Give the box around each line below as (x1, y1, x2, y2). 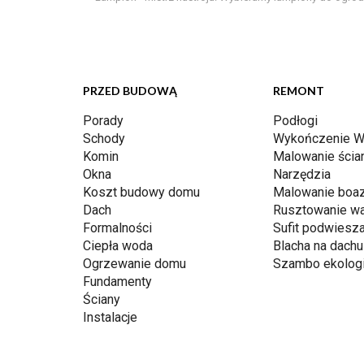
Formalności (83, 220, 152, 236)
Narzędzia (273, 167, 331, 182)
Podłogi (273, 113, 318, 128)
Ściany (83, 292, 120, 307)
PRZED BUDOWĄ (83, 84, 177, 97)
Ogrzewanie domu (83, 256, 186, 271)
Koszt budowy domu (83, 184, 200, 200)
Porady (83, 113, 123, 128)
